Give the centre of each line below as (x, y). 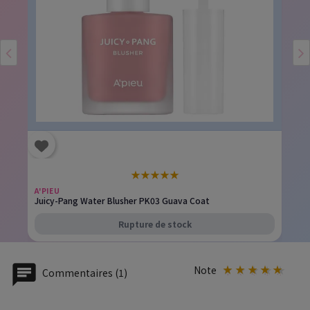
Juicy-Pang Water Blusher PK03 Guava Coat (122, 200)
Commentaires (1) (84, 272)
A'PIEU (47, 190)
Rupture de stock (155, 224)
